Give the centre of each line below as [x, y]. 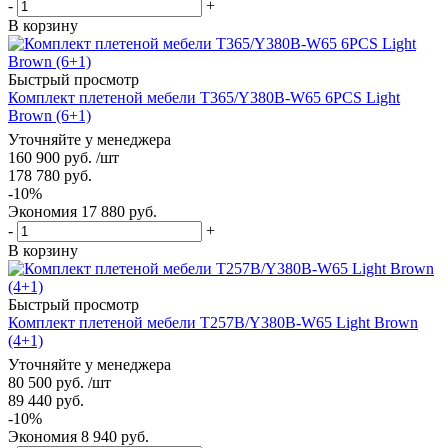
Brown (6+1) [49, 115]
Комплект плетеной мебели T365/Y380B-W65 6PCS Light [204, 97]
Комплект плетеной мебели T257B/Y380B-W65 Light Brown [213, 322]
